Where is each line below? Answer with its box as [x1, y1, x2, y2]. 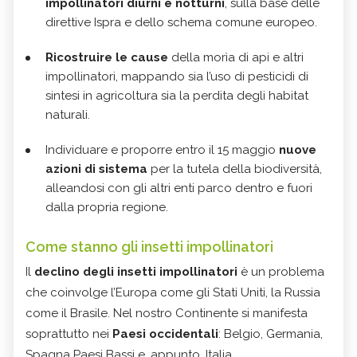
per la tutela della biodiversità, [147, 162, 322, 177]
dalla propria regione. [45, 200, 168, 215]
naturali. [45, 108, 90, 123]
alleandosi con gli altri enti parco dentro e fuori [45, 181, 312, 196]
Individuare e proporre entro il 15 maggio [45, 143, 279, 158]
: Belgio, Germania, [218, 327, 323, 342]
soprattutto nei [25, 327, 112, 342]
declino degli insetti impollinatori [34, 265, 237, 280]
